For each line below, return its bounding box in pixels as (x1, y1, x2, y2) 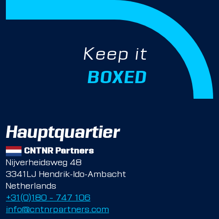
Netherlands (6, 182, 56, 191)
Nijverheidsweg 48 (6, 159, 82, 167)
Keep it (83, 47, 147, 64)
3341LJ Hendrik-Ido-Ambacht (6, 171, 126, 179)
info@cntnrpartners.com (6, 206, 109, 214)
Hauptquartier (6, 126, 120, 142)
